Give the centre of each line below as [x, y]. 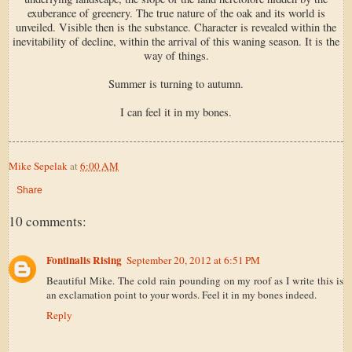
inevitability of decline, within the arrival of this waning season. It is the [176, 41]
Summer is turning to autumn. [176, 83]
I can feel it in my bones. [176, 112]
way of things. [176, 55]
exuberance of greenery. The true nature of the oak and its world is [176, 13]
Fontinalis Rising [84, 260]
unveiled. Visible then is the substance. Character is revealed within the [176, 27]
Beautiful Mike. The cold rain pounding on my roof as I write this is [195, 281]
